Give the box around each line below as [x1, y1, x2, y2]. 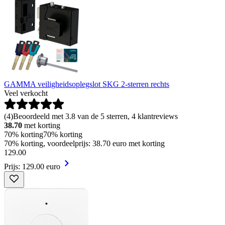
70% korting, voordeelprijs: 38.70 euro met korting [4, 139, 165, 148]
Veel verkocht [4, 89, 48, 98]
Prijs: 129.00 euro [4, 162, 60, 171]
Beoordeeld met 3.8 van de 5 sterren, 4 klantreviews [13, 112, 178, 121]
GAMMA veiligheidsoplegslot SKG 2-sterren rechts [4, 80, 169, 89]
